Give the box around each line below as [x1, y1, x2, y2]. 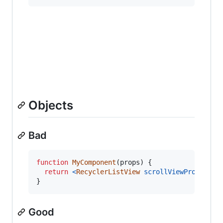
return [44, 167, 68, 176]
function [36, 158, 68, 166]
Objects [28, 98, 73, 113]
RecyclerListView [76, 167, 140, 176]
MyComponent [72, 158, 116, 166]
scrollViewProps [144, 167, 204, 176]
